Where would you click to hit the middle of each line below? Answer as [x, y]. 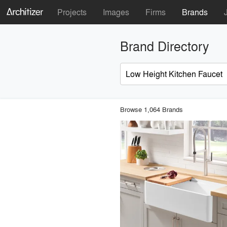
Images [116, 12]
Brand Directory [164, 46]
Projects [72, 12]
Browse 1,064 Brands [151, 109]
